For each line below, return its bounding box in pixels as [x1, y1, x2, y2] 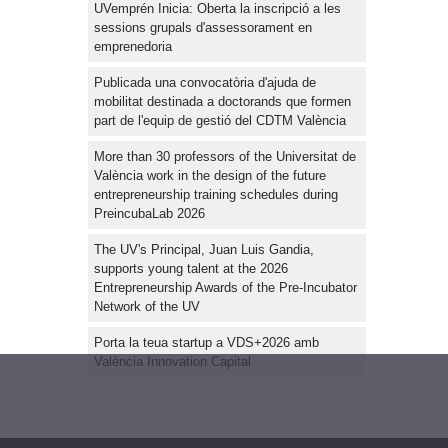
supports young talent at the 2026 [94, 260, 288, 276]
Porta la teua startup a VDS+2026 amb [94, 334, 319, 350]
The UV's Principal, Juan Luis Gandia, [94, 241, 314, 257]
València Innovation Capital [94, 353, 251, 369]
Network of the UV [94, 298, 200, 314]
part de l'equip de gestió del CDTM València [94, 112, 346, 128]
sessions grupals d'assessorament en [94, 19, 312, 35]
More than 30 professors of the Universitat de [94, 148, 356, 164]
